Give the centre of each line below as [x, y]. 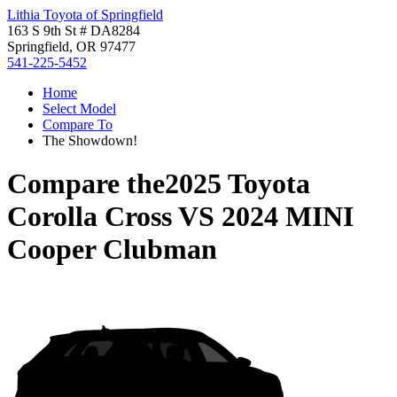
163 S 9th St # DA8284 [74, 31]
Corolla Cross [90, 217]
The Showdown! [90, 140]
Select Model [79, 109]
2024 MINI [288, 217]
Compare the [86, 184]
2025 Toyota [237, 184]
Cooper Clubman [112, 249]
